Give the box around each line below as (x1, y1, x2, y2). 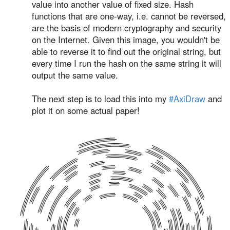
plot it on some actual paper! (32, 104, 140, 117)
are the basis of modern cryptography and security (32, 22, 221, 34)
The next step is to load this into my (32, 92, 169, 105)
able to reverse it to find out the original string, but (32, 45, 221, 57)
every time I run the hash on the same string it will (32, 57, 221, 69)
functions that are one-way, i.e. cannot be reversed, (32, 10, 226, 22)
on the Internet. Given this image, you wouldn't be (32, 33, 220, 46)
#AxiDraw (169, 92, 205, 105)
